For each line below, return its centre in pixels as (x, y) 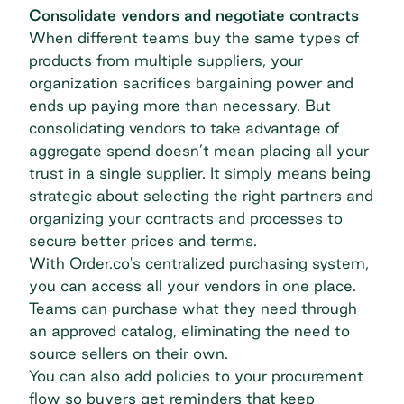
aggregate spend (90, 150)
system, (338, 262)
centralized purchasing (226, 262)
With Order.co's (87, 262)
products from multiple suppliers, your (166, 60)
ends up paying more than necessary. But (180, 105)
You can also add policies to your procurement (196, 375)
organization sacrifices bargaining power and (191, 82)
